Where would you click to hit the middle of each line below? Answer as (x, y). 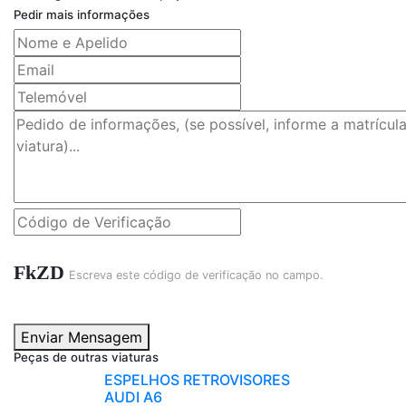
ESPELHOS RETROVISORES (197, 380)
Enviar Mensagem (82, 338)
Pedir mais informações (82, 15)
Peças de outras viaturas (86, 358)
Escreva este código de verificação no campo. (196, 275)
